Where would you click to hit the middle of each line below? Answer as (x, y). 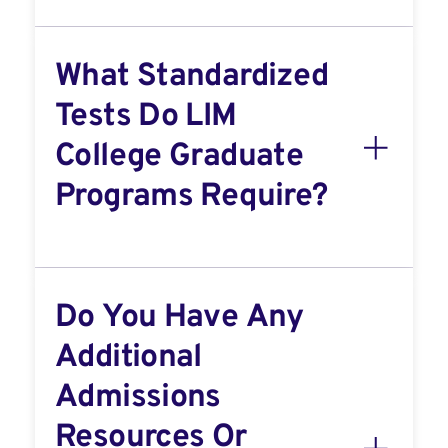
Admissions (138, 398)
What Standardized (192, 77)
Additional (128, 358)
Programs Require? (191, 197)
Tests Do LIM (146, 117)
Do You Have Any (179, 318)
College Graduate (179, 157)
